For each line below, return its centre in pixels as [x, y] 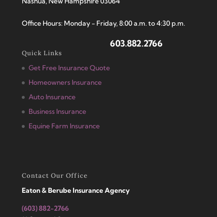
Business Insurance [57, 112]
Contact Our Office [54, 176]
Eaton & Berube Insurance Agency [76, 191]
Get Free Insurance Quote [69, 68]
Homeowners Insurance [65, 83]
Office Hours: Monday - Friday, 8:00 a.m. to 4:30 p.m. [103, 23]
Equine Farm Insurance [64, 126]
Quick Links [42, 53]
